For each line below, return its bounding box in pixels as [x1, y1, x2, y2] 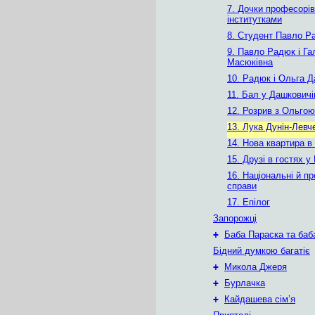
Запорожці [213, 213, 257, 224]
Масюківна [227, 57, 273, 67]
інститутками [227, 14, 282, 25]
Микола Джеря [224, 262, 287, 272]
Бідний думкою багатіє [213, 245, 310, 256]
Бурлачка [224, 278, 265, 288]
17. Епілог [227, 197, 270, 207]
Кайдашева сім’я [224, 294, 295, 304]
